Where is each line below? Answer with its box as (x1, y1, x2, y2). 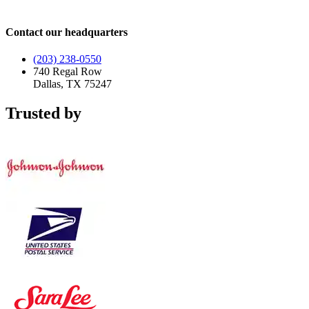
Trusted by (6, 103, 81, 122)
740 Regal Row (33, 65, 102, 77)
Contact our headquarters (6, 26, 128, 38)
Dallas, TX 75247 (33, 77, 112, 90)
